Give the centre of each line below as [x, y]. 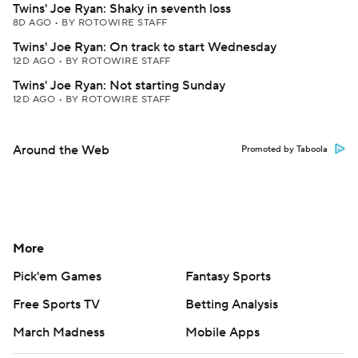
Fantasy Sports [228, 276]
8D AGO [34, 23]
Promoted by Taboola [284, 149]
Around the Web [61, 150]
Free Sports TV [56, 304]
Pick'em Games [57, 276]
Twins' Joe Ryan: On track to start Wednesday [145, 47]
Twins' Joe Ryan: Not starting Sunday [119, 86]
